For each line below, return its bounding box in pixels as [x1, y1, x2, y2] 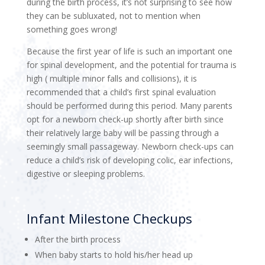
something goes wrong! [26, 23, 117, 35]
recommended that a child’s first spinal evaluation [26, 86, 216, 98]
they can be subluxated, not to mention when [26, 9, 201, 21]
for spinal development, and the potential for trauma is [26, 59, 237, 70]
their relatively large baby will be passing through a [26, 127, 219, 138]
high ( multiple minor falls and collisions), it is [26, 72, 197, 84]
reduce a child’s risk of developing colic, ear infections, [26, 154, 233, 166]
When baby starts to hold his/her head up [34, 248, 193, 260]
